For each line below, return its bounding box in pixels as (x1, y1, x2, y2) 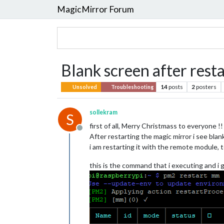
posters (196, 83, 217, 90)
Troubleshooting (109, 84, 153, 90)
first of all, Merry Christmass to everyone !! (89, 121, 223, 130)
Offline (79, 128, 103, 137)
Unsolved (72, 84, 97, 90)
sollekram (89, 108, 117, 116)
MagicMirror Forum (57, 3, 134, 14)
